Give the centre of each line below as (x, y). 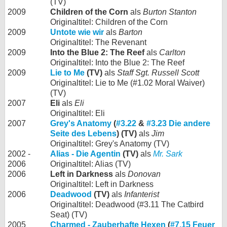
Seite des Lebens (83, 134)
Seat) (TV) (69, 215)
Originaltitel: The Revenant (98, 43)
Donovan (144, 174)
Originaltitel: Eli (78, 113)
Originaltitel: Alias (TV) (90, 164)
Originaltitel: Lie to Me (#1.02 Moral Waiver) (127, 83)
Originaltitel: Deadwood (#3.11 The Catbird (127, 205)
